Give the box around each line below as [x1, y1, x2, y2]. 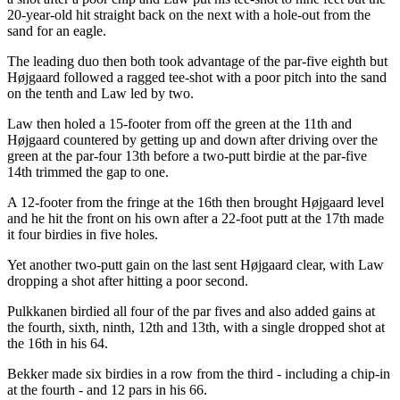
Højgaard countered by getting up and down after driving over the [7, 131, 378, 147]
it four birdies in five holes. [7, 226, 158, 242]
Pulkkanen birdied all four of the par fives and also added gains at [7, 303, 375, 319]
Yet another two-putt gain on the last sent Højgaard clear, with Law [7, 256, 384, 272]
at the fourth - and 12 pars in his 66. [7, 381, 207, 397]
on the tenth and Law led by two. [7, 85, 194, 101]
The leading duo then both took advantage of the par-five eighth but [7, 53, 387, 69]
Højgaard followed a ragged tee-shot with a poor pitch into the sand [7, 69, 387, 85]
